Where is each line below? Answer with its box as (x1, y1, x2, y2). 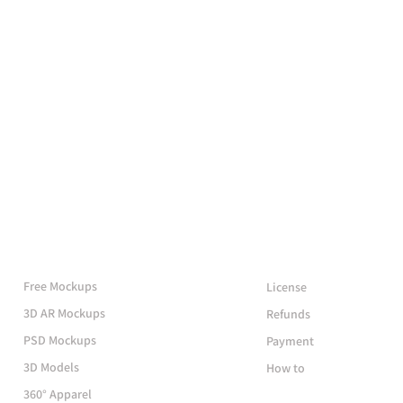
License (265, 279, 307, 295)
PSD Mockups (22, 332, 96, 348)
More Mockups (21, 235, 173, 260)
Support (264, 236, 348, 261)
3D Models (22, 359, 79, 375)
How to (265, 360, 305, 376)
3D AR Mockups (22, 305, 105, 321)
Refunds (265, 306, 310, 322)
